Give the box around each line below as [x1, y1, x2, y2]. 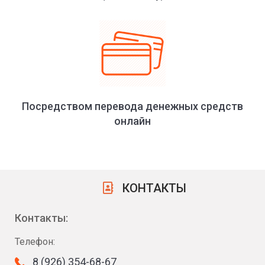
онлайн [114, 115, 151, 128]
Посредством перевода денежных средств [22, 100, 243, 113]
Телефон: [15, 236, 55, 248]
